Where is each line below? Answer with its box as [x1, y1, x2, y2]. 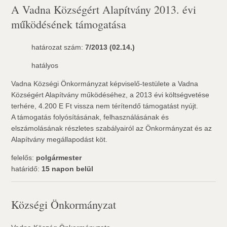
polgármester [36, 154, 82, 162]
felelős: [11, 154, 36, 162]
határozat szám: [31, 43, 86, 51]
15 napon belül [42, 165, 94, 173]
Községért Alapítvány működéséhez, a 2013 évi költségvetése [11, 91, 210, 99]
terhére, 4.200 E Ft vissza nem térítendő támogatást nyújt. [11, 102, 199, 110]
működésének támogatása [11, 17, 127, 31]
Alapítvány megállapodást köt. [11, 135, 108, 143]
